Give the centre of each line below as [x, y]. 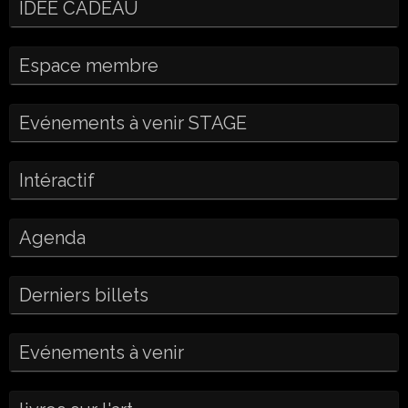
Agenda [52, 238]
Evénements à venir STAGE [133, 123]
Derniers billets [84, 295]
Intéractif [57, 180]
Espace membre [89, 66]
